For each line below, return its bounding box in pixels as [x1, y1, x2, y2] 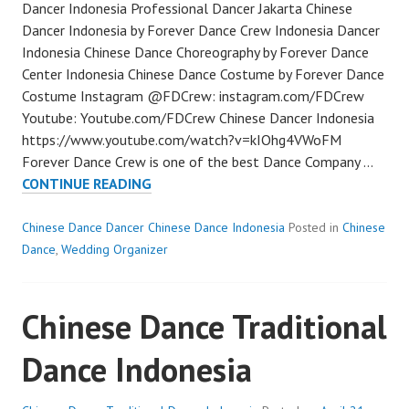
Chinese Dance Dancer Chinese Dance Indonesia [22, 218, 285, 236]
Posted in [288, 218, 342, 236]
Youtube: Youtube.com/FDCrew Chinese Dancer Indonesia [22, 108, 374, 127]
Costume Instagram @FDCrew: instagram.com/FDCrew [22, 86, 364, 105]
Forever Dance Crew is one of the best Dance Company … [22, 152, 372, 171]
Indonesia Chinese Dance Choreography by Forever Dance [22, 42, 369, 61]
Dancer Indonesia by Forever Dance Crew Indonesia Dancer [22, 20, 380, 39]
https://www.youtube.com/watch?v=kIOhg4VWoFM [22, 130, 341, 149]
